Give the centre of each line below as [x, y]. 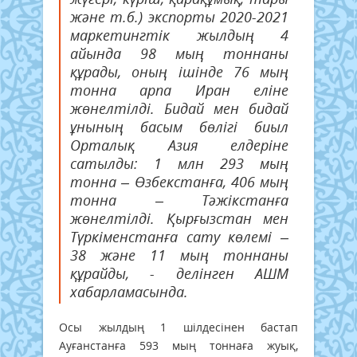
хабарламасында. [129, 292]
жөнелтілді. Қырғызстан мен [179, 218]
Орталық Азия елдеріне [179, 145]
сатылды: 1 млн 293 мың [179, 163]
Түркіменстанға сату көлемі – [179, 237]
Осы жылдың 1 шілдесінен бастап [178, 327]
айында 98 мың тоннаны [179, 53]
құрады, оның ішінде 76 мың [179, 72]
